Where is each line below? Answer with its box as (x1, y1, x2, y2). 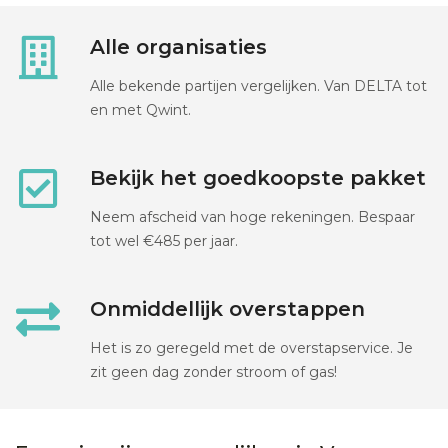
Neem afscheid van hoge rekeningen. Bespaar (90, 208, 415, 227)
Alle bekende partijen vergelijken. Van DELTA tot (90, 77, 427, 96)
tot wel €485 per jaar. (90, 232, 238, 251)
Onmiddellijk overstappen (90, 297, 365, 322)
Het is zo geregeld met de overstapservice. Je (90, 339, 413, 358)
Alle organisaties (90, 35, 267, 60)
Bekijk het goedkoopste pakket (90, 166, 426, 191)
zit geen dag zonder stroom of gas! (90, 363, 337, 382)
